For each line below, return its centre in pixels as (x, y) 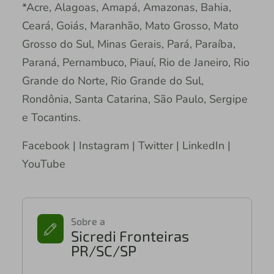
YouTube (43, 164)
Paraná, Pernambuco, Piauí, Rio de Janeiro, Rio (135, 62)
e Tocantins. (51, 117)
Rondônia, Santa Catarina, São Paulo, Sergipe (135, 99)
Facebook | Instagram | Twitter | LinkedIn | (126, 145)
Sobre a (88, 221)
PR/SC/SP (103, 250)
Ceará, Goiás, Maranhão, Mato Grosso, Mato (130, 25)
